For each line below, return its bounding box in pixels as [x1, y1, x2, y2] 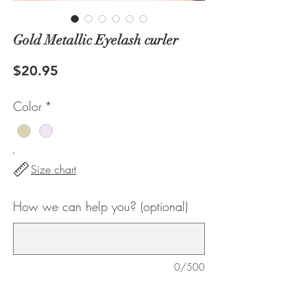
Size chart [31, 162, 76, 177]
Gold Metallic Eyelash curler [13, 31, 178, 49]
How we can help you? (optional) [13, 197, 188, 214]
